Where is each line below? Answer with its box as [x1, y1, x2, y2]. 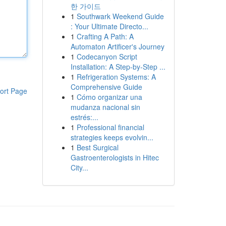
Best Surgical [76, 142, 119, 152]
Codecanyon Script [76, 51, 137, 62]
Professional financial [76, 122, 144, 132]
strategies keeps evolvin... [70, 132, 153, 142]
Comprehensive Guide [70, 82, 142, 92]
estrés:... [70, 112, 98, 122]
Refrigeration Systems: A [76, 72, 156, 82]
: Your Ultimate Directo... [70, 21, 148, 31]
